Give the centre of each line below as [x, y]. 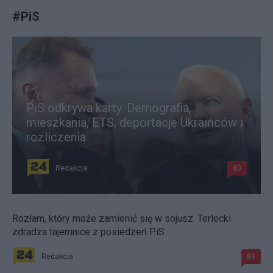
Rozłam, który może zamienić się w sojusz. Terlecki [122, 218]
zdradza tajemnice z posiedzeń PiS [88, 232]
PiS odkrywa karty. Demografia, [109, 108]
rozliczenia [56, 137]
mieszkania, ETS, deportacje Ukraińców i [135, 122]
